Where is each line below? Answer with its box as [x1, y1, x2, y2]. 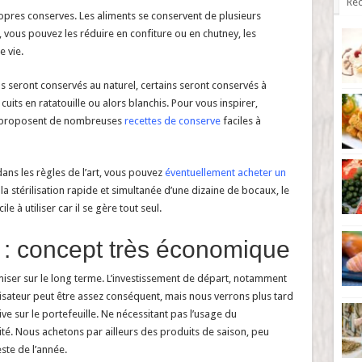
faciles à [220, 114, 261, 127]
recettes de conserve [124, 114, 221, 127]
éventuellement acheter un [164, 166, 286, 179]
